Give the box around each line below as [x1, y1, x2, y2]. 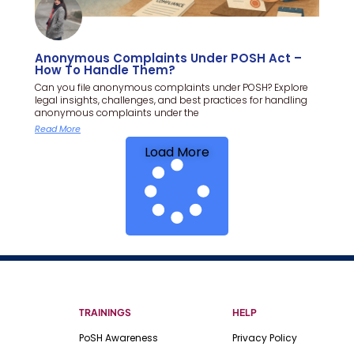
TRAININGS [79, 306, 131, 318]
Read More [35, 122, 81, 135]
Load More [145, 142, 209, 161]
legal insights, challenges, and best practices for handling [35, 92, 307, 107]
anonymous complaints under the [35, 105, 199, 119]
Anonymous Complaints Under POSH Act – [35, 49, 302, 66]
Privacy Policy [232, 330, 297, 345]
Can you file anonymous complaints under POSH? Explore [35, 80, 308, 94]
